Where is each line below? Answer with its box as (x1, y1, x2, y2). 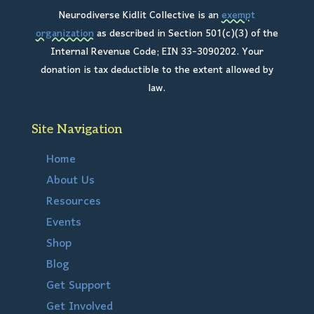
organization (35, 22, 94, 45)
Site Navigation (31, 121, 122, 137)
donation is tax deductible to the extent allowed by (40, 59, 273, 81)
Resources (46, 189, 101, 214)
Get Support (46, 273, 111, 299)
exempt (221, 4, 255, 27)
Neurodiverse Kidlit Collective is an (58, 4, 221, 27)
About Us (46, 168, 95, 193)
